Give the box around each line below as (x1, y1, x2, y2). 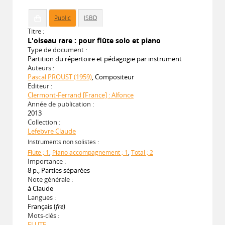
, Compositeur (92, 72, 134, 81)
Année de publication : (28, 99, 94, 108)
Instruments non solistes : (28, 137, 99, 146)
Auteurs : (28, 63, 54, 72)
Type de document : (28, 45, 87, 54)
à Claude (28, 183, 53, 193)
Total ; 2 (131, 148, 153, 157)
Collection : (28, 117, 60, 127)
